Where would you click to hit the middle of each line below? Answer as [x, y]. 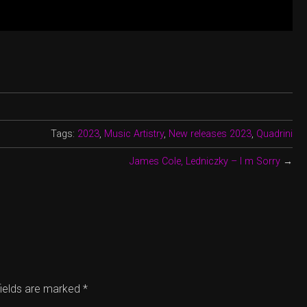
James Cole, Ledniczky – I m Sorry [205, 161]
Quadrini [275, 134]
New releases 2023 [210, 134]
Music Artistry [134, 134]
